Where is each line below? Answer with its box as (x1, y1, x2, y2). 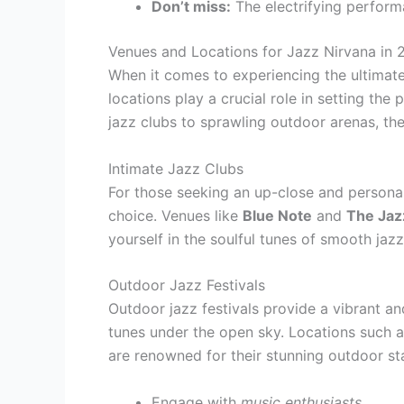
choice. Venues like (108, 206, 243, 225)
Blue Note (243, 206, 312, 225)
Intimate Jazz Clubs (108, 159, 243, 178)
